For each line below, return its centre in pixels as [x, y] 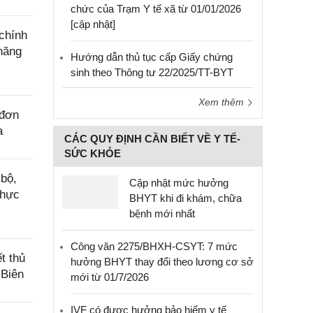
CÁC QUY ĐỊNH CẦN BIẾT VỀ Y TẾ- [152, 139]
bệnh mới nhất [162, 213]
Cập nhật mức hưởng [179, 183]
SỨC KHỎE [93, 153]
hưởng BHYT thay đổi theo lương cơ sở [162, 262]
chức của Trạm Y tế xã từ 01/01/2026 [156, 9]
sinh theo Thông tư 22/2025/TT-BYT [152, 72]
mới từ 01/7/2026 [110, 277]
